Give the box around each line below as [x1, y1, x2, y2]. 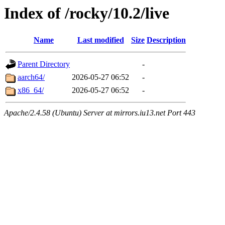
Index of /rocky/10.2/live [4, 4, 169, 22]
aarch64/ [18, 73, 45, 82]
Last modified [77, 36, 124, 45]
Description [147, 36, 186, 45]
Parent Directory [18, 60, 70, 69]
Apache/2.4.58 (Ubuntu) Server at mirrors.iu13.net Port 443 [4, 108, 195, 118]
